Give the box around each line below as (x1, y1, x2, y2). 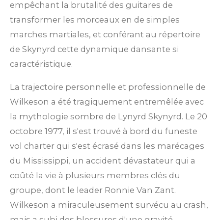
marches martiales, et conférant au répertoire (10, 29, 200, 40)
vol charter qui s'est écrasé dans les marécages (10, 140, 204, 151)
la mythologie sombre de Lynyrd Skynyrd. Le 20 (10, 111, 207, 121)
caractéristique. (10, 59, 73, 69)
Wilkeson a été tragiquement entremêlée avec (10, 96, 204, 107)
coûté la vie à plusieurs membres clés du (10, 170, 180, 180)
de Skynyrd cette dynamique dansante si (10, 44, 179, 55)
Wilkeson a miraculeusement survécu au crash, (10, 199, 208, 210)
